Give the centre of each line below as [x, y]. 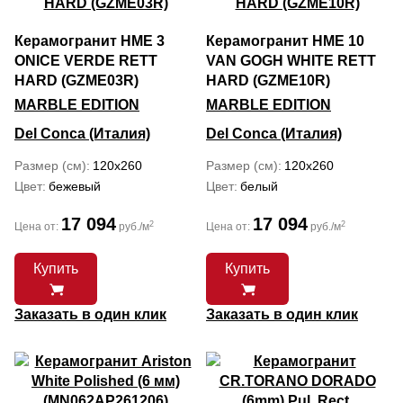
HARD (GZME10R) [268, 81]
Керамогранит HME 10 [285, 41]
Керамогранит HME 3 [90, 41]
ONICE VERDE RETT [86, 61]
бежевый [75, 186]
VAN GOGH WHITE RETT [291, 61]
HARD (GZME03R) [76, 81]
